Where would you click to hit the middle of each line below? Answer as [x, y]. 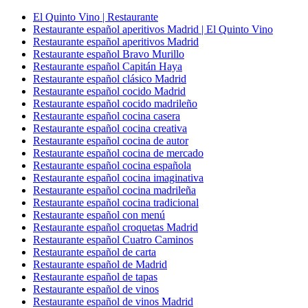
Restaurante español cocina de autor [111, 141]
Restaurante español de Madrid [100, 264]
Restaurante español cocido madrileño [115, 103]
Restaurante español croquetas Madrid [115, 227]
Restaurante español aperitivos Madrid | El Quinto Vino [153, 29]
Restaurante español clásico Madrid [110, 79]
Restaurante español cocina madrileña [114, 190]
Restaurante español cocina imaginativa [118, 178]
